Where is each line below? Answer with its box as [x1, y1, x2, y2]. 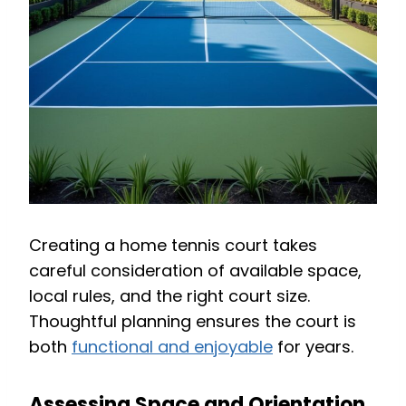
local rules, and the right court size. [29, 284, 310, 307]
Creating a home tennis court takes [29, 233, 317, 256]
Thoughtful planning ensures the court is [29, 309, 356, 333]
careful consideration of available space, [29, 258, 362, 282]
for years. [273, 334, 353, 358]
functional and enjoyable [72, 334, 273, 358]
